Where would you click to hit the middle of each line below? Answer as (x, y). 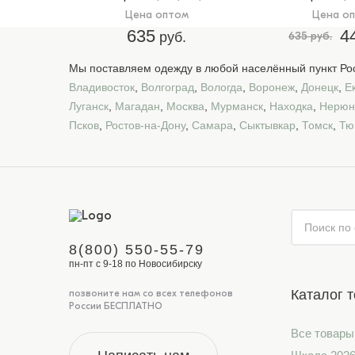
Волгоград (168, 87)
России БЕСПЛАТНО (116, 306)
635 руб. (311, 36)
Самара (212, 125)
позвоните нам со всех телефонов (151, 293)
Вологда (221, 87)
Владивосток (102, 87)
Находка (291, 106)
